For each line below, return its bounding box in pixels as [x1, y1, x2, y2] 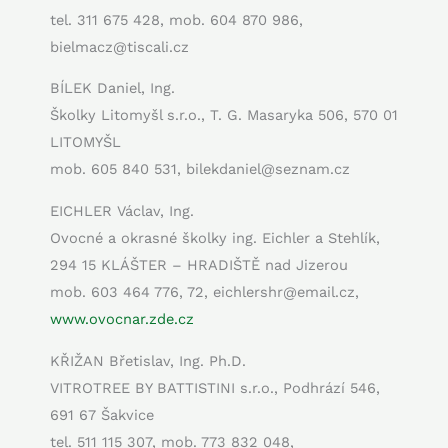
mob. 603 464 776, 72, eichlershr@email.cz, [50, 283, 359, 302]
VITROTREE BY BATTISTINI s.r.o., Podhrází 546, [50, 378, 380, 397]
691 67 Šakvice [50, 405, 154, 424]
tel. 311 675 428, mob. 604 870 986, [50, 10, 303, 29]
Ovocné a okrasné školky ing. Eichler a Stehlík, [50, 229, 380, 248]
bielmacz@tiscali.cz [50, 37, 189, 56]
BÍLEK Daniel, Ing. [50, 79, 175, 98]
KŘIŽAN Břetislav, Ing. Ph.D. [50, 351, 246, 370]
